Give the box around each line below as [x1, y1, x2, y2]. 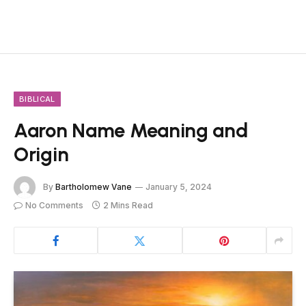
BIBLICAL [19, 94, 55, 105]
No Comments [25, 200, 83, 211]
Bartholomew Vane [55, 181, 132, 192]
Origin [14, 142, 69, 167]
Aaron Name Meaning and [14, 118, 248, 143]
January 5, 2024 [145, 181, 212, 192]
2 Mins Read [103, 200, 153, 211]
